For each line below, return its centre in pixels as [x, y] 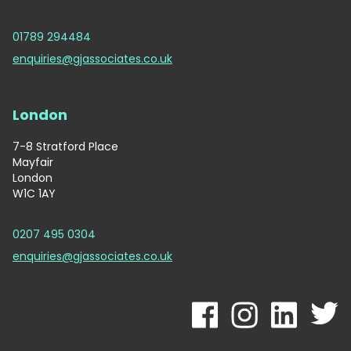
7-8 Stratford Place [65, 146]
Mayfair [33, 162]
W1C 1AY [34, 193]
